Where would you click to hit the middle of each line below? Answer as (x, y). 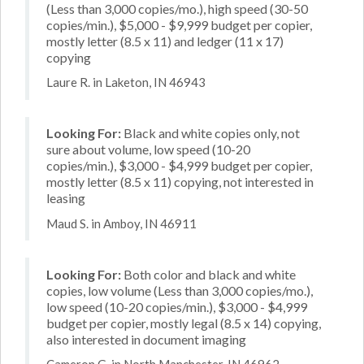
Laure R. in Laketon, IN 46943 (126, 82)
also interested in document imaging (146, 339)
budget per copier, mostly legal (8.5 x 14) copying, (184, 323)
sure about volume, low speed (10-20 (148, 149)
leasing (66, 198)
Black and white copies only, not (210, 133)
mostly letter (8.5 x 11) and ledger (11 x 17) (165, 41)
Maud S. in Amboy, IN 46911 (121, 223)
